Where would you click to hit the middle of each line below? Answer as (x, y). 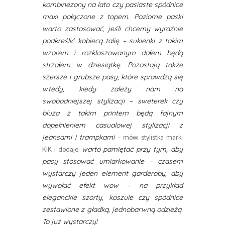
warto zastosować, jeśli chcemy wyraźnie (113, 29)
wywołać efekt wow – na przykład (113, 186)
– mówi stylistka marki (150, 138)
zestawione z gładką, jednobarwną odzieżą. (113, 210)
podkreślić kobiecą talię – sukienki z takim (113, 41)
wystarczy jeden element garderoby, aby (113, 174)
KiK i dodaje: (62, 150)
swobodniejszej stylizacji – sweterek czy (113, 101)
